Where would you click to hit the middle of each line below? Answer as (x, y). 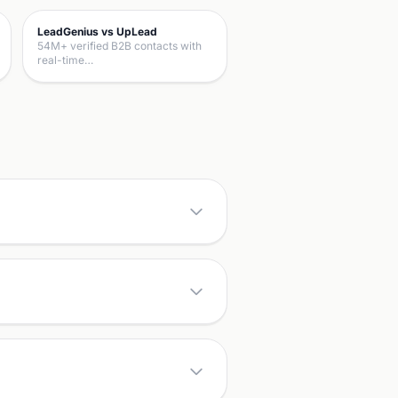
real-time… (65, 60)
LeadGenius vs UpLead (97, 32)
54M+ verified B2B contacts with (119, 46)
